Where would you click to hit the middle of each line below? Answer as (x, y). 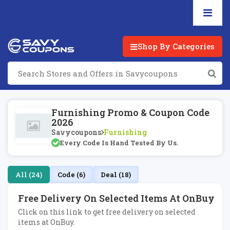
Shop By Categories (176, 46)
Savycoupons (76, 132)
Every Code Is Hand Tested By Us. (119, 143)
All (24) (29, 175)
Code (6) (71, 175)
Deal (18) (116, 175)
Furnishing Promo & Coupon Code (130, 112)
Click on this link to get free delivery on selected (107, 212)
